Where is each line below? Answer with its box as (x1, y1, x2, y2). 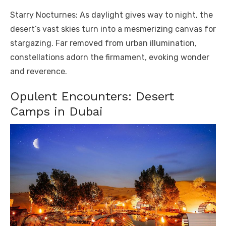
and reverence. (10, 66, 67, 76)
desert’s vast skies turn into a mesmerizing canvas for (10, 24, 216, 34)
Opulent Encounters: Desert (10, 89, 174, 103)
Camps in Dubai (10, 104, 103, 119)
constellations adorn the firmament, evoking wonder (10, 52, 209, 62)
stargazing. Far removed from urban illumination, (10, 38, 197, 48)
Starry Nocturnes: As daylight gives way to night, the (10, 10, 213, 20)
